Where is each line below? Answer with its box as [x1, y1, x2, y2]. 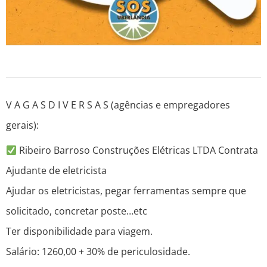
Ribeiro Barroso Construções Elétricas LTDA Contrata [17, 144, 259, 157]
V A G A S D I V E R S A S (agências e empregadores [6, 98, 230, 112]
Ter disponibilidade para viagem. [6, 225, 153, 238]
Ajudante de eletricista [6, 164, 107, 178]
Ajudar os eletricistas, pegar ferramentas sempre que [6, 184, 246, 198]
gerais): [6, 119, 39, 132]
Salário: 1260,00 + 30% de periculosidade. [6, 245, 190, 259]
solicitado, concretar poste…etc [6, 204, 147, 218]
